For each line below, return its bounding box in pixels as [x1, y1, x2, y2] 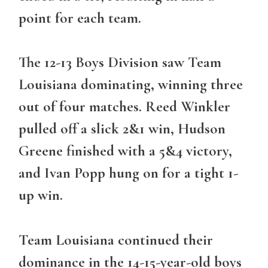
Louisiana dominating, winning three [19, 75, 243, 94]
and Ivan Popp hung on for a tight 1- [19, 164, 238, 182]
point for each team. [19, 8, 141, 27]
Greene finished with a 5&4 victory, [19, 142, 232, 160]
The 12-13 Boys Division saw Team [19, 53, 221, 72]
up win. [19, 186, 63, 205]
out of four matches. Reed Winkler [19, 98, 230, 116]
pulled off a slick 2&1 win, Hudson [19, 120, 226, 138]
